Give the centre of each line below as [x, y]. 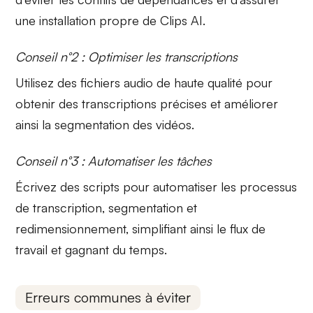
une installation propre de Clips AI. [111, 20]
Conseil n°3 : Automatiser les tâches [114, 160]
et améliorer [243, 103]
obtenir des [49, 103]
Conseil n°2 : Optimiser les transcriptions [127, 56]
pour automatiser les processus [209, 186]
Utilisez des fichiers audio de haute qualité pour [144, 82]
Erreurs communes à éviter [108, 298]
